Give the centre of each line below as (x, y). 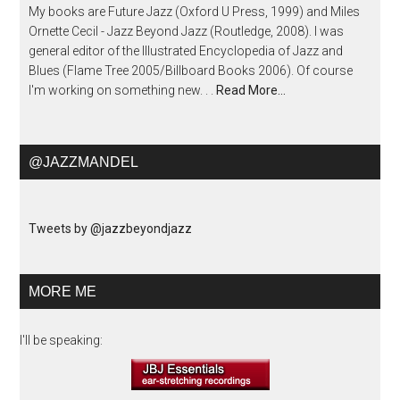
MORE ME (63, 292)
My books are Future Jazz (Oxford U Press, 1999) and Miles (195, 12)
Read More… (251, 91)
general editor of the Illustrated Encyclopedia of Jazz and (186, 51)
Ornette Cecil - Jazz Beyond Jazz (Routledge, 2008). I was (187, 32)
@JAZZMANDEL (84, 162)
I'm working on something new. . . (123, 91)
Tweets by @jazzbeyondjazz (111, 229)
